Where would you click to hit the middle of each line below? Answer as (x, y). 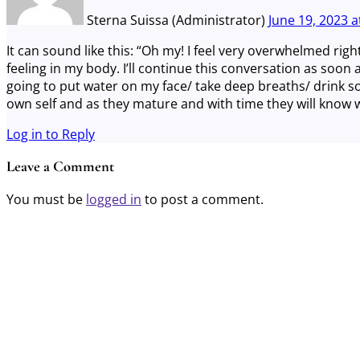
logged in (114, 199)
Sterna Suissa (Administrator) (178, 20)
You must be (46, 199)
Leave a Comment (60, 167)
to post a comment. (202, 199)
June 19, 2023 (308, 20)
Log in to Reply (51, 134)
